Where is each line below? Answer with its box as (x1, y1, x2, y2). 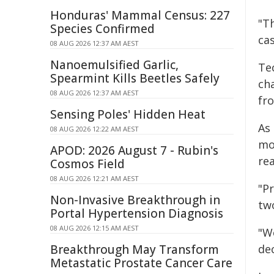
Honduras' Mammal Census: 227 (50, 7, 230, 23)
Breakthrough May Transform (50, 242, 219, 257)
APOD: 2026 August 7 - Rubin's (50, 143, 218, 158)
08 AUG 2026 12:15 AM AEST (50, 223, 139, 232)
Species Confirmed (50, 21, 155, 37)
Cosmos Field (50, 156, 125, 172)
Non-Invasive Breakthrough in (50, 192, 220, 208)
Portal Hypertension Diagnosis (50, 206, 223, 221)
